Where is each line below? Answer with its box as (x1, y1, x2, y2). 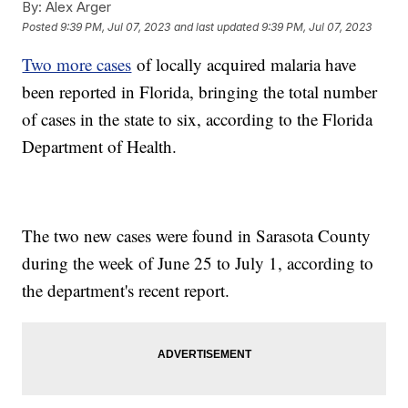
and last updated (174, 19, 260, 34)
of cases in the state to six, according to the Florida (22, 107, 373, 131)
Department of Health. (22, 135, 178, 158)
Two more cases (22, 53, 132, 76)
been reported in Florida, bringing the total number (22, 80, 378, 104)
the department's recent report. (22, 279, 230, 302)
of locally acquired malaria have (131, 53, 357, 76)
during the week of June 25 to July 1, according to (22, 251, 374, 275)
